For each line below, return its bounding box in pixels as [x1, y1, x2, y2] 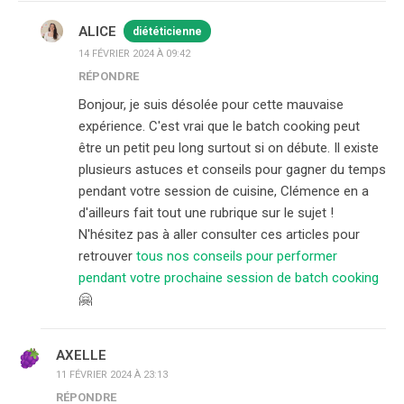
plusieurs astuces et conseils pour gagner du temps [78, 161, 386, 178]
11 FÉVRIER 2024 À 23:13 [56, 369, 168, 381]
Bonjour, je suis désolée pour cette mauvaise [78, 96, 344, 113]
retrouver [78, 248, 136, 264]
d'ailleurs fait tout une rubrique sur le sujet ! [78, 205, 334, 221]
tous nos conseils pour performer [136, 248, 337, 264]
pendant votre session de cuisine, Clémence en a [78, 183, 369, 199]
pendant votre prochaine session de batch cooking [78, 270, 379, 286]
